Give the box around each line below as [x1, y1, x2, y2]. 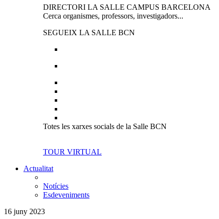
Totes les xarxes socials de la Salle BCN [43, 122, 167, 131]
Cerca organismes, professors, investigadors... [43, 12, 183, 20]
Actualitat [23, 164, 53, 173]
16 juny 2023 [4, 207, 45, 216]
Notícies [43, 182, 68, 190]
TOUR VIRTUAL [43, 148, 102, 156]
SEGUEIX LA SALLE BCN [43, 28, 135, 37]
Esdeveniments [43, 191, 89, 199]
